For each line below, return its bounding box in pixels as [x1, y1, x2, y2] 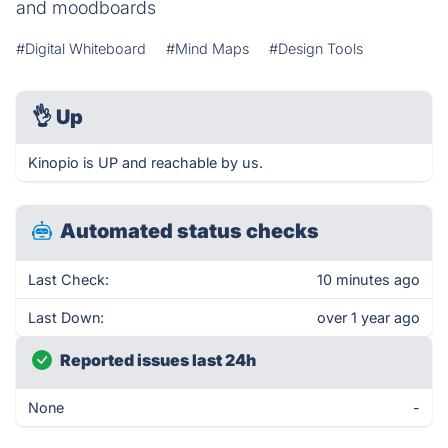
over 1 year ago [317, 309, 420, 326]
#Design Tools [269, 40, 363, 57]
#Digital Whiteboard [16, 40, 146, 57]
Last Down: [28, 309, 104, 326]
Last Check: [28, 271, 109, 288]
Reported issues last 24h [60, 350, 256, 370]
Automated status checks [60, 219, 319, 243]
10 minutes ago [317, 271, 420, 288]
